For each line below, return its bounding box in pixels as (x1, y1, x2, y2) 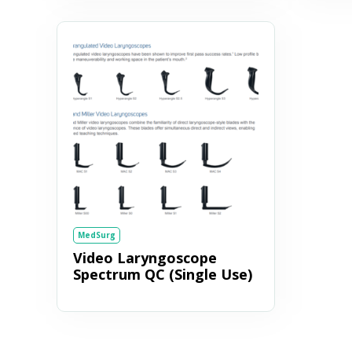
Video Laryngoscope (73, 248, 217, 267)
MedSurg (78, 229, 115, 240)
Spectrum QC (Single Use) (73, 265, 252, 284)
